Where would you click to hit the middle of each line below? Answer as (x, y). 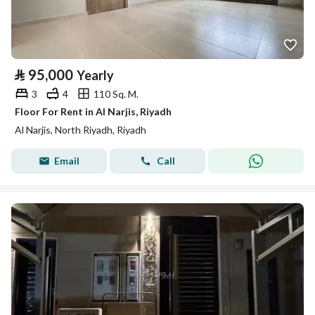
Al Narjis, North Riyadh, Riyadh (81, 130)
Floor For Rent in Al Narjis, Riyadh (93, 111)
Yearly (95, 75)
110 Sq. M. (116, 94)
